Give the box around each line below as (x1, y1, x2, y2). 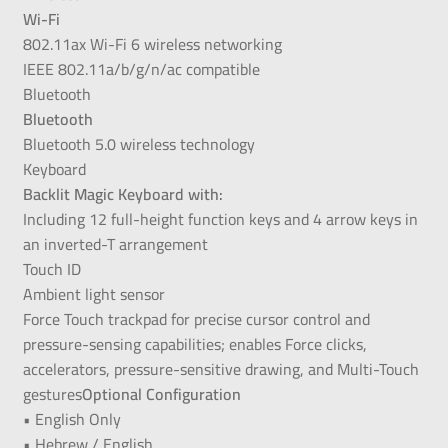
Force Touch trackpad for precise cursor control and (22, 303, 370, 334)
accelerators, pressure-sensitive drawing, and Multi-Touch (22, 353, 419, 384)
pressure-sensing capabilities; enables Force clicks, (22, 328, 367, 359)
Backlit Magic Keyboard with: (22, 178, 223, 209)
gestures (22, 378, 82, 409)
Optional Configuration (81, 378, 241, 409)
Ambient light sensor (22, 278, 165, 309)
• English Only (22, 403, 121, 434)
